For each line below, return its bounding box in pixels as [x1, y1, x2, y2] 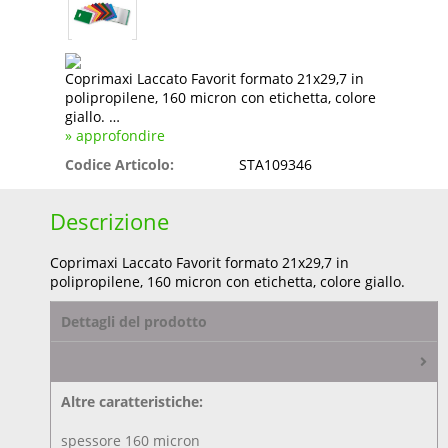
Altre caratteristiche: [61, 392, 203, 412]
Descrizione [50, 206, 169, 237]
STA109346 [239, 155, 312, 175]
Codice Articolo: [65, 155, 174, 175]
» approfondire [65, 126, 165, 146]
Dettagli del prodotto [61, 312, 207, 332]
